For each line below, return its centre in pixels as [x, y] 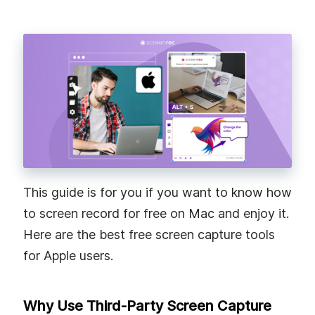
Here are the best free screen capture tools [149, 234]
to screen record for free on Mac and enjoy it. [156, 213]
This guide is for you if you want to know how [157, 192]
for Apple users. [68, 255]
